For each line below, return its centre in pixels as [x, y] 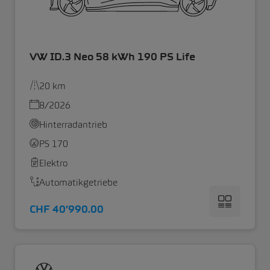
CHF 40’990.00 [67, 209]
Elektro [53, 163]
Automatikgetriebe [78, 182]
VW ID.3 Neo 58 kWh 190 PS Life [112, 56]
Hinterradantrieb [73, 124]
